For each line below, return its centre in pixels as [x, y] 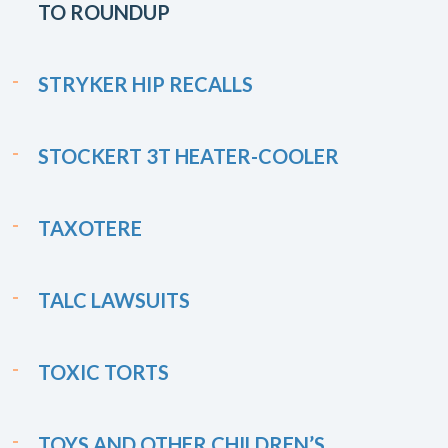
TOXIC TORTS [103, 372]
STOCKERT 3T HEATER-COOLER [188, 156]
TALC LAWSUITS [114, 300]
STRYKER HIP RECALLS [145, 84]
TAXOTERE [90, 228]
